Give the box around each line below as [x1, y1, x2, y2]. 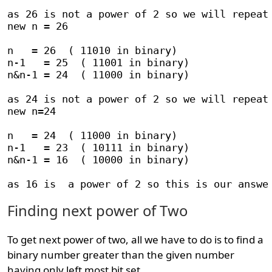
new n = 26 [7, 20, 69, 32]
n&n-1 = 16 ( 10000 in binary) [7, 154, 190, 166]
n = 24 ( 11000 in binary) [7, 129, 178, 141]
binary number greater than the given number [7, 248, 235, 262]
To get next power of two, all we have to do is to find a [7, 233, 264, 246]
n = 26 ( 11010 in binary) [7, 44, 178, 56]
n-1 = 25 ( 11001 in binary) [7, 56, 190, 69]
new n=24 [7, 105, 56, 117]
